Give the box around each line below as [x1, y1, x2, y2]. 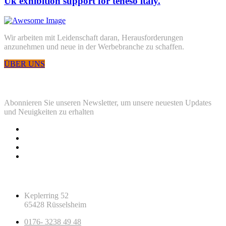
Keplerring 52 [24, 191, 69, 200]
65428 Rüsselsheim [24, 200, 86, 209]
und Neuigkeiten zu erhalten [4, 107, 94, 117]
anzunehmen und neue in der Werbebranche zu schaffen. [4, 42, 184, 51]
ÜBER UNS [4, 60, 45, 69]
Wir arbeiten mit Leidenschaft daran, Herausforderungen [4, 33, 183, 42]
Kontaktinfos [4, 171, 59, 182]
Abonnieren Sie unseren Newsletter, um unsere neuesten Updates [4, 98, 211, 107]
